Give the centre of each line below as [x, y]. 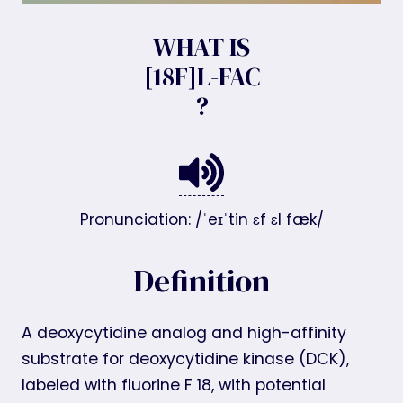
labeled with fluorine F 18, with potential [174, 385]
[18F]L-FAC [201, 76]
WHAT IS [201, 47]
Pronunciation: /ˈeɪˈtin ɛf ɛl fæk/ [201, 219]
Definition [201, 281]
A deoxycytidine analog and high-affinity [184, 332]
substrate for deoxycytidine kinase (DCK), [185, 358]
